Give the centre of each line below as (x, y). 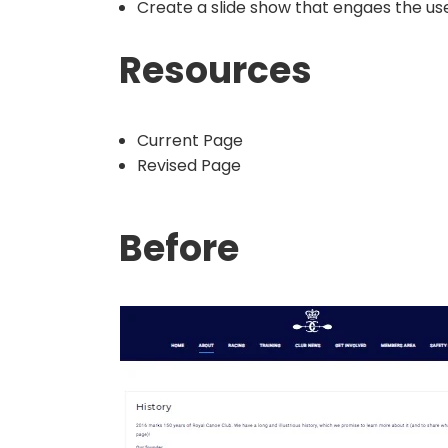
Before (179, 249)
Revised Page (189, 166)
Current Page (190, 141)
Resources (215, 71)
